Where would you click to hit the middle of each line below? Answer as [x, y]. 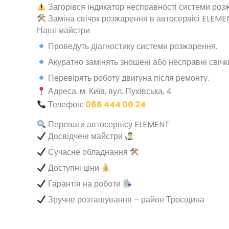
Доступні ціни [74, 168]
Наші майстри [63, 31]
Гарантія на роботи [85, 184]
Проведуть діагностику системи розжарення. [132, 47]
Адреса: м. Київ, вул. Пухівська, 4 [109, 91]
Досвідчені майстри [86, 136]
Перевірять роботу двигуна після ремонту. [128, 78]
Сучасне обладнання [88, 152]
